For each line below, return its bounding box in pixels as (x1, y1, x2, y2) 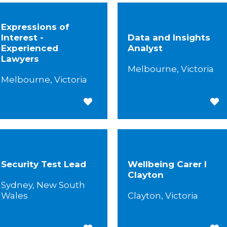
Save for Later (83, 96, 143, 106)
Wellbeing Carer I (127, 159, 207, 169)
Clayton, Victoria (127, 190, 198, 201)
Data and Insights (127, 32, 210, 43)
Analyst (127, 43, 163, 53)
